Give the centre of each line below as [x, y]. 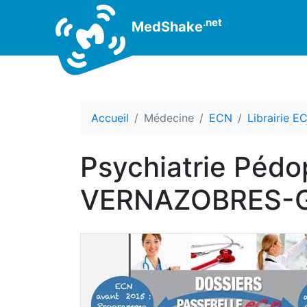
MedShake [165, 26]
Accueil [110, 118]
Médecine [169, 118]
